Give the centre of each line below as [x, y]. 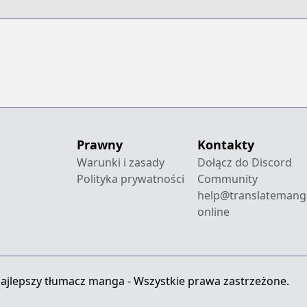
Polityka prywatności [130, 179]
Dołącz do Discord [244, 162]
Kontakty [225, 144]
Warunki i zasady [120, 162]
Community [227, 179]
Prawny [99, 144]
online [213, 211]
